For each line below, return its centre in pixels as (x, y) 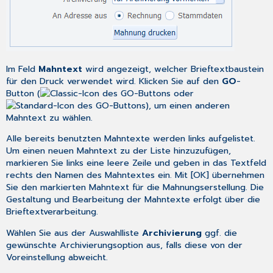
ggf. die (220, 232)
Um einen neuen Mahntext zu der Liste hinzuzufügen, (119, 151)
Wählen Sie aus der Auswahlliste (74, 232)
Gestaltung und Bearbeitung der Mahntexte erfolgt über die (133, 200)
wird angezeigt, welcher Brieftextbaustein (175, 69)
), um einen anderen (188, 106)
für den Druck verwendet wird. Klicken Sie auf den (114, 81)
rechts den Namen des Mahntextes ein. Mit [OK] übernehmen (136, 175)
